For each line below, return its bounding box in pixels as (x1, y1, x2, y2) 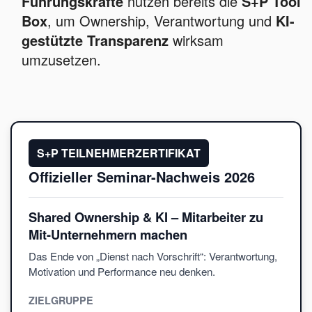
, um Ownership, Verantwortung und (47, 10, 276, 31)
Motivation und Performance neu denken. (29, 264, 215, 279)
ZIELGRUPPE (29, 293, 93, 308)
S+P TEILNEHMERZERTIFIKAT (37, 145, 201, 162)
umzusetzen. (22, 49, 101, 70)
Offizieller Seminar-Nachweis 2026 (29, 166, 255, 187)
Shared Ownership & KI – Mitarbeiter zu (29, 208, 263, 227)
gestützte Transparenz (22, 30, 169, 51)
